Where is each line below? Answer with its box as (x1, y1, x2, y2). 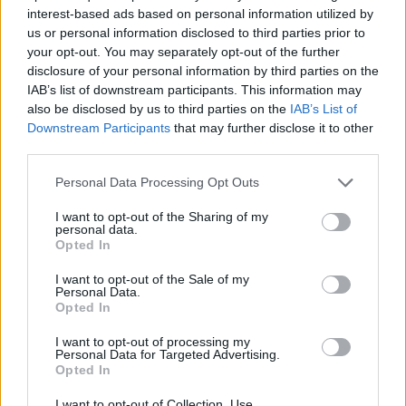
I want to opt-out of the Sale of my (55, 271, 249, 286)
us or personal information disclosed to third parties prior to (27, 24, 365, 40)
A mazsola (210, 258, 281, 275)
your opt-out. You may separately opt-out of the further (27, 43, 340, 59)
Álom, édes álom (7, 255, 121, 271)
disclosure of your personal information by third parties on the (27, 63, 379, 78)
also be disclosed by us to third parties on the (27, 101, 290, 116)
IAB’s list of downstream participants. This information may (27, 82, 362, 97)
